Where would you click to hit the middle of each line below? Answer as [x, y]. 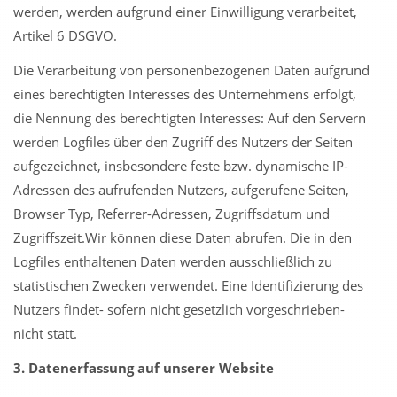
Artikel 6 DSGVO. [65, 35]
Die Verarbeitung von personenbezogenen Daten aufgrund [191, 70]
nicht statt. [45, 333]
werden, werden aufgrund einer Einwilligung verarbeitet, [185, 12]
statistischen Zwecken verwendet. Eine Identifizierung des [188, 285]
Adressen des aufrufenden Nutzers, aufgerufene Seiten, [181, 190]
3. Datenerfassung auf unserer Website [144, 368]
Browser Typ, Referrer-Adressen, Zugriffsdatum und [171, 214]
